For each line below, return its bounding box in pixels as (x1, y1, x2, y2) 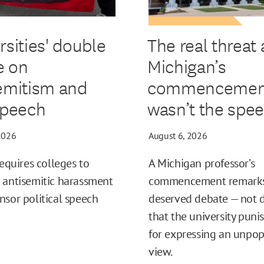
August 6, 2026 (148, 130, 207, 142)
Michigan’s (147, 53, 226, 79)
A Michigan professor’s (148, 156, 255, 171)
